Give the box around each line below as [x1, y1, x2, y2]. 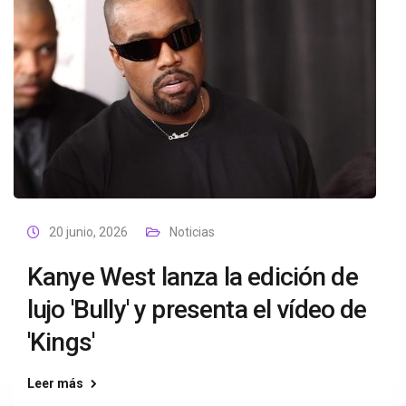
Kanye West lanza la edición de [27, 262, 358, 292]
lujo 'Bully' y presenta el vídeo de [27, 295, 367, 324]
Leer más [27, 376, 83, 391]
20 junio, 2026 [49, 225, 128, 239]
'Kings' [27, 327, 95, 357]
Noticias [169, 225, 215, 239]
